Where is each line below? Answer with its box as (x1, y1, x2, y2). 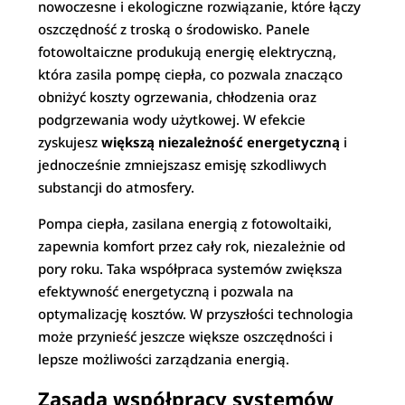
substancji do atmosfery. (38, 178, 195, 196)
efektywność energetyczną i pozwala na (38, 282, 295, 300)
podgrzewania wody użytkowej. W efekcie (38, 110, 306, 128)
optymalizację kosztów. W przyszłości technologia (38, 305, 354, 323)
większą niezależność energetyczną (101, 133, 341, 151)
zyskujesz (38, 133, 102, 151)
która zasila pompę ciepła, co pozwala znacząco (38, 65, 344, 83)
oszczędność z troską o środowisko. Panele (38, 20, 311, 38)
